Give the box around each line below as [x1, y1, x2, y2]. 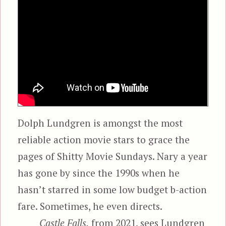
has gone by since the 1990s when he [18, 166, 180, 180]
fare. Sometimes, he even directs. [18, 200, 163, 213]
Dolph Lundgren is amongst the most [18, 117, 183, 130]
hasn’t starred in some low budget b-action [18, 183, 207, 196]
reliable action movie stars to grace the [18, 133, 190, 146]
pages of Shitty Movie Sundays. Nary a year [18, 150, 208, 163]
